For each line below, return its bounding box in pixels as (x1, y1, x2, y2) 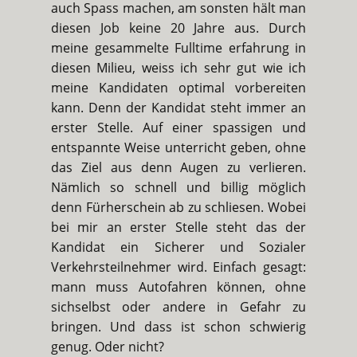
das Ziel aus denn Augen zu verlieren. (51, 159, 306, 177)
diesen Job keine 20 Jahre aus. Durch (51, 19, 306, 37)
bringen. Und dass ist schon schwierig (51, 318, 306, 336)
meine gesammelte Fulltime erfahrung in (51, 39, 306, 57)
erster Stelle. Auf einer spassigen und (51, 119, 306, 137)
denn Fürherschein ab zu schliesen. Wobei (51, 198, 306, 217)
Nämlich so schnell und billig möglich (51, 178, 306, 197)
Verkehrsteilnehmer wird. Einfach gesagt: (51, 258, 306, 277)
